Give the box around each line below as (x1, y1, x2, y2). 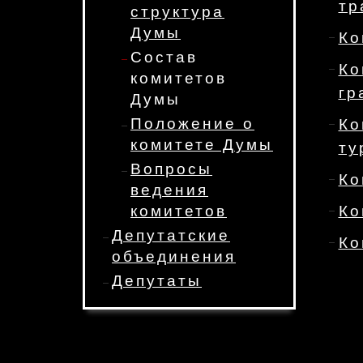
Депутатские (112, 227, 230, 244)
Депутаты (112, 272, 202, 289)
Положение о (130, 115, 254, 132)
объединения (112, 248, 236, 265)
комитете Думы (130, 136, 273, 153)
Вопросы (130, 160, 212, 177)
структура (130, 3, 224, 20)
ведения (130, 181, 208, 199)
